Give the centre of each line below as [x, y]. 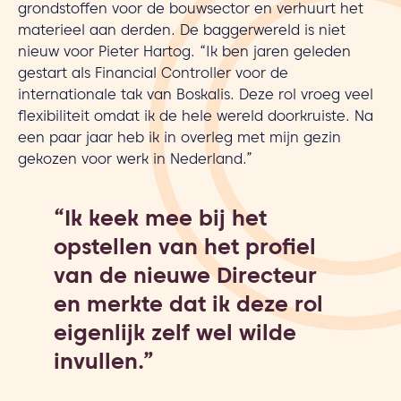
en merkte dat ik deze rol [188, 307]
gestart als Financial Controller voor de [153, 75]
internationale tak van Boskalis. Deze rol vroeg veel [196, 97]
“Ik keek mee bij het [160, 222]
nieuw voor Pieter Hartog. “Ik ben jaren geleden [184, 54]
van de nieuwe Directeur [185, 279]
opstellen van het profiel [185, 250]
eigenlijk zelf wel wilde [175, 336]
